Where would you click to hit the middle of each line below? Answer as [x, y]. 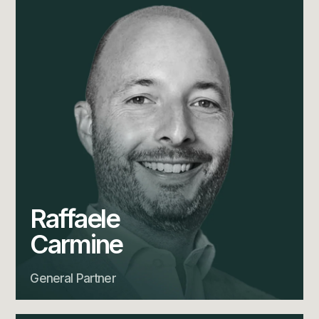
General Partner [73, 279]
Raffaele [75, 219]
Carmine [77, 245]
